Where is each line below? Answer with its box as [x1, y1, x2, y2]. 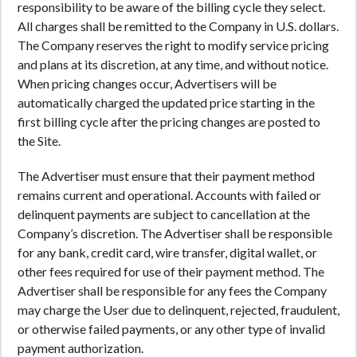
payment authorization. [18, 340, 143, 355]
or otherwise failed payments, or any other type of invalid [18, 321, 325, 336]
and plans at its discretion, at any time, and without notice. [18, 57, 328, 72]
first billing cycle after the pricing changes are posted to [18, 114, 320, 129]
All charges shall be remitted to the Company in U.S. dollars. [18, 18, 339, 33]
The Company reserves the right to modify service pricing [18, 37, 329, 53]
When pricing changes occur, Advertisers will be [18, 76, 277, 91]
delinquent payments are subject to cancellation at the [18, 206, 310, 222]
